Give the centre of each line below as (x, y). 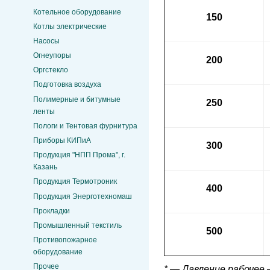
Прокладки (52, 211)
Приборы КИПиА (62, 141)
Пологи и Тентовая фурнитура (85, 126)
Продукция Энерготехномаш (83, 196)
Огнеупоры (52, 56)
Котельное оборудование (77, 12)
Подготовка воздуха (67, 85)
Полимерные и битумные (77, 99)
